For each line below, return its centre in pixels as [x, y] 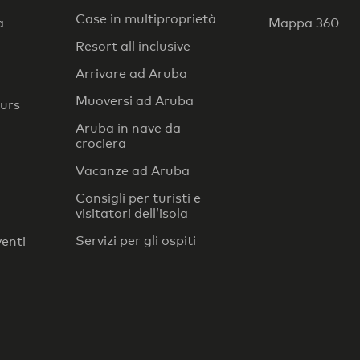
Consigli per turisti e [138, 198]
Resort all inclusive [133, 46]
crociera [101, 143]
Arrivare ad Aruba [131, 73]
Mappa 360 [304, 22]
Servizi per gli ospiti [136, 240]
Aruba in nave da [128, 128]
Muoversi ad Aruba [135, 100]
